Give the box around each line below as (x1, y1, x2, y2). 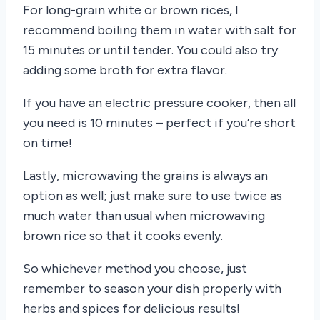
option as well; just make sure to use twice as (23, 188, 282, 204)
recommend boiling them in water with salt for (23, 22, 296, 39)
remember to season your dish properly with (23, 281, 281, 297)
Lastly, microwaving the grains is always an (23, 168, 268, 184)
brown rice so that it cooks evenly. (23, 228, 223, 244)
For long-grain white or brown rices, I (23, 2, 239, 19)
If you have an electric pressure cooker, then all (23, 95, 296, 111)
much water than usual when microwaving (23, 208, 265, 224)
